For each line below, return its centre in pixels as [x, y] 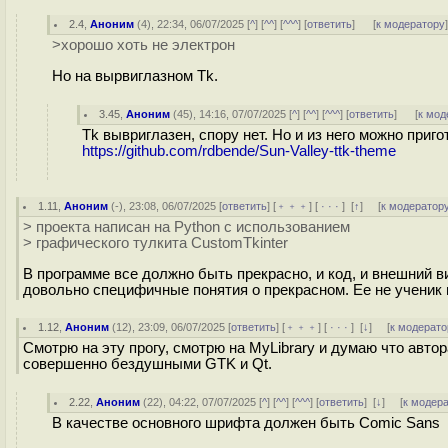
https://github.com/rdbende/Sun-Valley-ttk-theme [239, 151]
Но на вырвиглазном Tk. [135, 75]
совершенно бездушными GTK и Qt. [147, 364]
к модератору [411, 24]
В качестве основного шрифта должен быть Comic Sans [246, 423]
